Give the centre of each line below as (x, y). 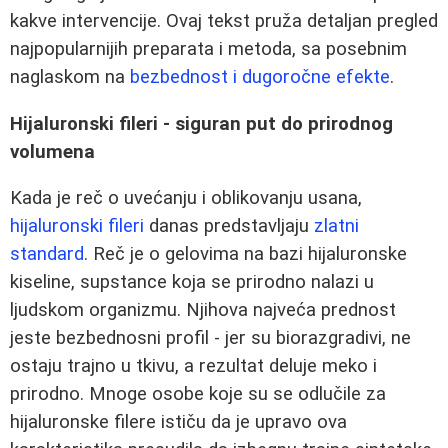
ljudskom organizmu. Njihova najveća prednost (203, 310)
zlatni (336, 226)
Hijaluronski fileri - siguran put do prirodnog (201, 123)
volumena (52, 151)
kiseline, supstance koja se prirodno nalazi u (192, 282)
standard (47, 254)
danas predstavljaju (229, 226)
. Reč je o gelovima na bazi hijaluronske (245, 254)
